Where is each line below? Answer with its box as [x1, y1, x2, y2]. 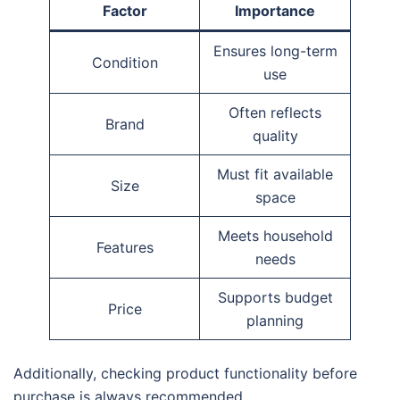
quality [252, 127, 298, 146]
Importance [235, 2, 315, 21]
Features [96, 238, 154, 257]
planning [246, 312, 304, 330]
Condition [91, 54, 158, 72]
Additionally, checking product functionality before [13, 364, 357, 383]
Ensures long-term [212, 42, 337, 61]
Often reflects [229, 104, 321, 122]
